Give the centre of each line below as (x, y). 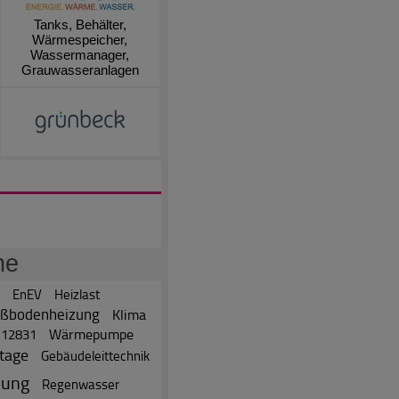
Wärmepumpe (91, 334)
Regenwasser (81, 384)
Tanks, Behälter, (80, 24)
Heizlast (77, 294)
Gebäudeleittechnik (95, 355)
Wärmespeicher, (80, 39)
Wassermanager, (80, 54)
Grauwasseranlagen (80, 69)
